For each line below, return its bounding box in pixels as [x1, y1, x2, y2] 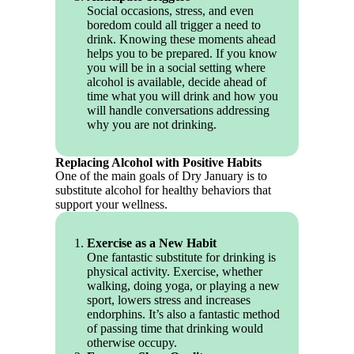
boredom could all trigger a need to [87, 18, 262, 32]
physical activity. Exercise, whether [87, 265, 263, 279]
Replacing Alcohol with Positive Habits [55, 156, 262, 170]
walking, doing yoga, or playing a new [87, 279, 281, 293]
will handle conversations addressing [87, 104, 270, 118]
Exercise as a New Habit [87, 236, 217, 250]
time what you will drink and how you [87, 89, 279, 104]
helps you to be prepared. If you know [87, 47, 278, 61]
